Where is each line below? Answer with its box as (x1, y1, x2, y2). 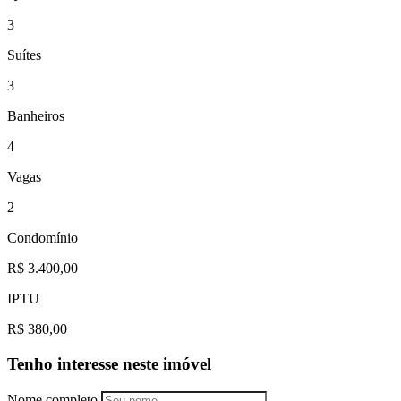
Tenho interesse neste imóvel (7, 354, 211, 374)
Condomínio (7, 230, 78, 246)
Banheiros (7, 108, 64, 124)
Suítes (7, 47, 41, 64)
